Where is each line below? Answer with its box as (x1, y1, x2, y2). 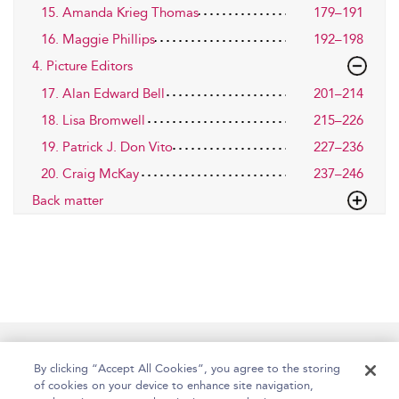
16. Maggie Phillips (41, 31, 155, 47)
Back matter (32, 192, 103, 208)
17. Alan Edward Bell (41, 85, 165, 102)
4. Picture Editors (32, 58, 133, 74)
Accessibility (116, 343, 190, 359)
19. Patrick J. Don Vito (41, 139, 173, 155)
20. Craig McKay (41, 166, 139, 182)
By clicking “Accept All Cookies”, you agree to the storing (34, 362, 341, 375)
